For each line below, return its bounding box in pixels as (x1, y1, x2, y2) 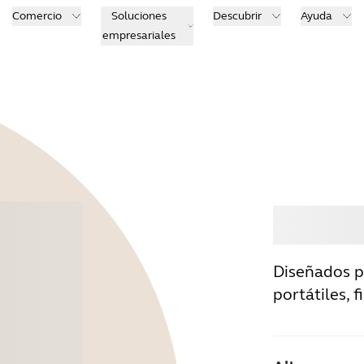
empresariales (102, 28, 176, 42)
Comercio (12, 9, 62, 23)
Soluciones (111, 9, 167, 23)
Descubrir (213, 9, 262, 23)
